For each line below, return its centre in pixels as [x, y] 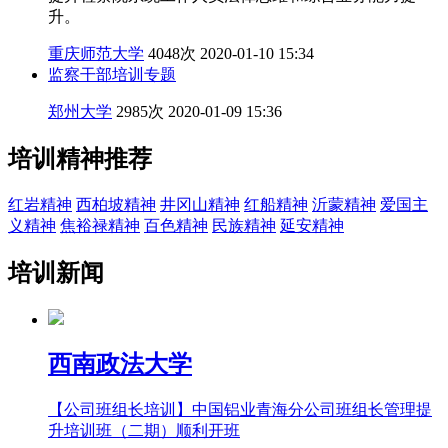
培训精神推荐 [80, 158]
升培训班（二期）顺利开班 [144, 431]
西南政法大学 [120, 364]
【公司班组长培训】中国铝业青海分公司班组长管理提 [240, 410]
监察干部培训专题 [112, 74]
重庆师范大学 [96, 53]
